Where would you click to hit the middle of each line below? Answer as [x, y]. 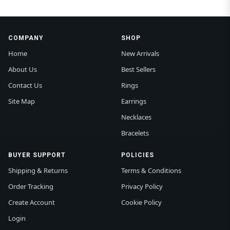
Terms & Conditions [151, 171]
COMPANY [26, 38]
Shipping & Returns [38, 171]
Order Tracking [31, 187]
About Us [23, 70]
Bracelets [135, 133]
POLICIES [138, 155]
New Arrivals [140, 54]
